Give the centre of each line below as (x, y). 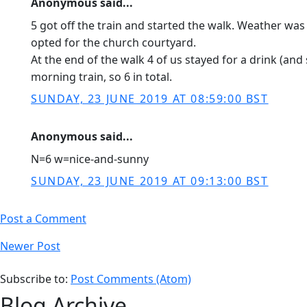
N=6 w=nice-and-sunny (90, 159)
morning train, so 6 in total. (101, 77)
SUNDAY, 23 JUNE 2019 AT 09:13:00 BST (150, 181)
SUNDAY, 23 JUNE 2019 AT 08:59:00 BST (150, 99)
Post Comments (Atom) (131, 279)
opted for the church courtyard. (113, 42)
